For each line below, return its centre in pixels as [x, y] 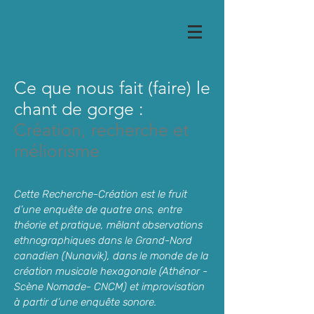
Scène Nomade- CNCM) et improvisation [109, 287]
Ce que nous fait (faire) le [112, 88]
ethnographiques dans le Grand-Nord [103, 240]
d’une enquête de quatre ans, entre [98, 210]
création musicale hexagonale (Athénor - [111, 271]
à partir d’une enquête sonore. [86, 302]
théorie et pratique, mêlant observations [108, 225]
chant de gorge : [79, 109]
